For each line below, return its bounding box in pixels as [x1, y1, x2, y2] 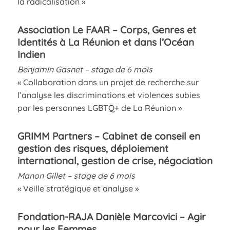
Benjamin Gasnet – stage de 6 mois [17, 64, 152, 74]
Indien [17, 48, 45, 61]
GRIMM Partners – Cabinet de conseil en [17, 129, 200, 142]
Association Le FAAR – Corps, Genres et [17, 23, 196, 36]
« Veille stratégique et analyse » [17, 183, 139, 194]
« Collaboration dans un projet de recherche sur [17, 76, 199, 87]
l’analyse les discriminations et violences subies [17, 89, 200, 100]
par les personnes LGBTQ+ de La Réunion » [17, 102, 182, 113]
